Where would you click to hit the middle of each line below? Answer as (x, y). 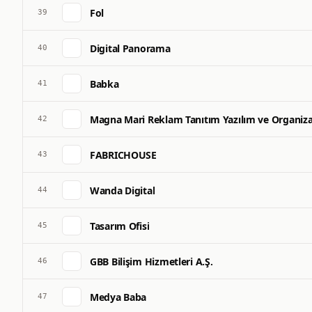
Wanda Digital (123, 190)
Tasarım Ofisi (120, 226)
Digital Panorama (130, 48)
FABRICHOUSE (123, 155)
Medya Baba (118, 297)
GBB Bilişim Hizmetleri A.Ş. (151, 261)
